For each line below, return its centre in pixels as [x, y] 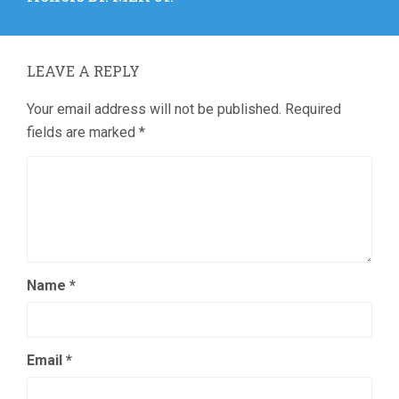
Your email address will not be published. [154, 110]
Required [313, 110]
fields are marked [83, 133]
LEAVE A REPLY [83, 71]
